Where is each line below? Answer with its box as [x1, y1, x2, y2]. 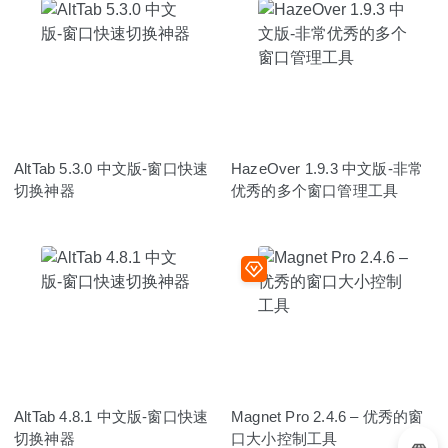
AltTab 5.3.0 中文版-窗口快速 [14, 159, 209, 177]
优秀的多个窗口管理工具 [231, 181, 399, 199]
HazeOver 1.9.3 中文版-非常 [231, 159, 424, 177]
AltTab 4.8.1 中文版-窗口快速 [14, 407, 209, 425]
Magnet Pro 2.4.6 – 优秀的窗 [231, 407, 424, 425]
